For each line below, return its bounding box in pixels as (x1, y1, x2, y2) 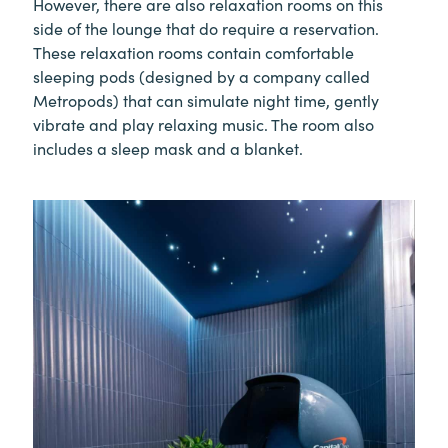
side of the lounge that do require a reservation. (33, 17, 379, 40)
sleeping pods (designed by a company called (33, 65, 370, 88)
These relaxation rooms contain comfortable (33, 41, 354, 64)
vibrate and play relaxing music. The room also (33, 113, 374, 136)
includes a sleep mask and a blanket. (33, 137, 303, 160)
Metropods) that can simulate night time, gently (33, 89, 379, 112)
